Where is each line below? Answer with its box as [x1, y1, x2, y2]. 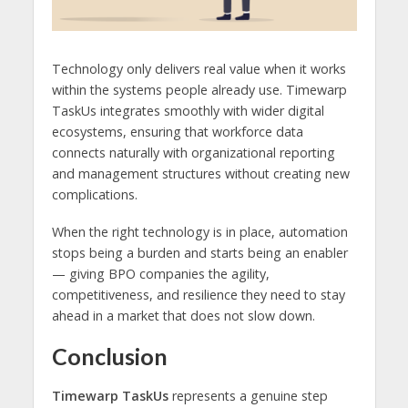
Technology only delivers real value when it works [51, 60, 346, 78]
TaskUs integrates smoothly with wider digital [51, 102, 324, 120]
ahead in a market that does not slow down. [51, 307, 315, 325]
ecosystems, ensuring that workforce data [51, 123, 303, 141]
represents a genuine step [168, 387, 328, 405]
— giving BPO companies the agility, [51, 265, 270, 283]
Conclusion [51, 342, 168, 370]
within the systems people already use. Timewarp [51, 81, 347, 99]
